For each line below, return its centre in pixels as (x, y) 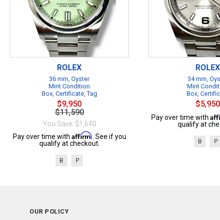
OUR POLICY (49, 211)
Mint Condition (69, 86)
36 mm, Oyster (69, 79)
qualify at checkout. (69, 143)
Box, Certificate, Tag (69, 94)
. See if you (109, 137)
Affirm (82, 135)
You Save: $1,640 (69, 124)
